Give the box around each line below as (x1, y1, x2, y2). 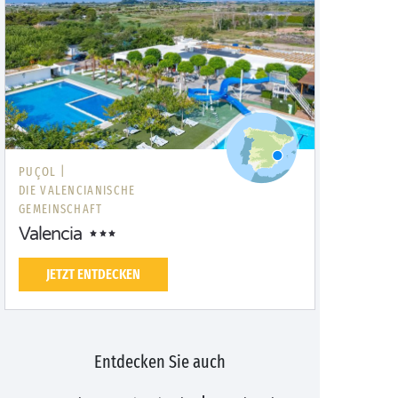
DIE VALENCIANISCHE (19, 183, 136, 198)
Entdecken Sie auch (94, 351, 226, 372)
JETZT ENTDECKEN (46, 266, 140, 283)
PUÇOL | (19, 164, 67, 179)
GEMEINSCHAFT (19, 202, 103, 217)
